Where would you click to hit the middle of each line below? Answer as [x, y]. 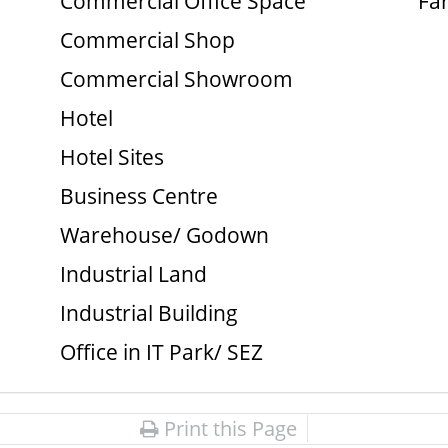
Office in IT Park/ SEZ [161, 352]
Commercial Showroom [176, 79]
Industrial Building [148, 313]
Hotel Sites [111, 157]
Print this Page [228, 428]
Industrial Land [133, 274]
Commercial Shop [147, 40]
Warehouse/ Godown [164, 235]
